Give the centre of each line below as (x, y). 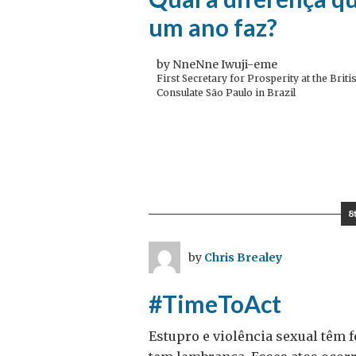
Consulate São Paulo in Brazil (226, 93)
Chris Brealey (243, 257)
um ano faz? (213, 27)
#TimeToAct (215, 304)
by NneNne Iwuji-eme (217, 64)
